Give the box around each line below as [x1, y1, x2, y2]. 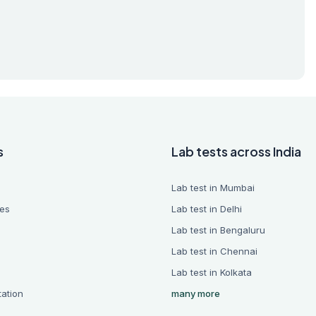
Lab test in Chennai [171, 245, 257, 257]
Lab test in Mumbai [171, 182, 255, 193]
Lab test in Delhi [171, 203, 242, 214]
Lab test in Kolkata [171, 267, 252, 278]
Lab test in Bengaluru [171, 224, 265, 236]
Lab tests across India [171, 143, 301, 159]
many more [171, 288, 220, 299]
